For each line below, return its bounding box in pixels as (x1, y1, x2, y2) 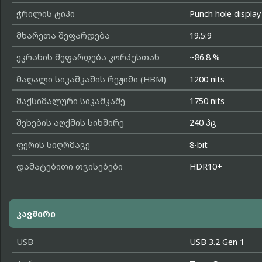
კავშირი (16, 208, 56, 219)
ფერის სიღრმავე (16, 139, 90, 150)
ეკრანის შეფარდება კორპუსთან (16, 51, 160, 63)
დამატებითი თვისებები (16, 161, 123, 173)
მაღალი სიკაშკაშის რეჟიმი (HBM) (16, 73, 166, 85)
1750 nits (189, 95, 225, 107)
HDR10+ (189, 161, 223, 173)
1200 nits (189, 73, 225, 85)
